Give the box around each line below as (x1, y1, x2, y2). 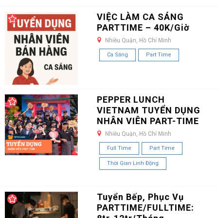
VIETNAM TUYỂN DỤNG (96, 105, 200, 115)
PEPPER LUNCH (96, 94, 165, 105)
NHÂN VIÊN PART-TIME (96, 115, 199, 126)
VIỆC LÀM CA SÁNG (96, 11, 184, 22)
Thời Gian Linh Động (107, 160, 159, 166)
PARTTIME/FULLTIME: (96, 202, 194, 213)
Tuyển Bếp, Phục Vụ (96, 191, 184, 202)
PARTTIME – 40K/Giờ (96, 22, 189, 33)
